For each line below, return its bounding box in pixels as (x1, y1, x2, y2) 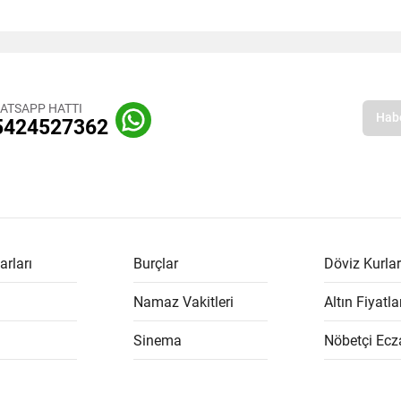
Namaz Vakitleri (132, 294, 234, 311)
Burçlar (132, 255, 178, 273)
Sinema (132, 332, 182, 350)
